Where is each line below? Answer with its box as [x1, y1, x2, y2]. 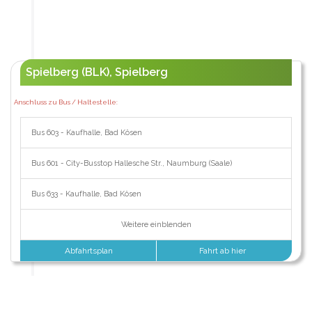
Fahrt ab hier [199, 245, 249, 256]
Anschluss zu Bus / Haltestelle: [13, 97, 118, 106]
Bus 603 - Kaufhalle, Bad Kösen [31, 127, 142, 137]
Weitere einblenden [120, 219, 192, 229]
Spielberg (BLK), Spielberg [25, 65, 168, 79]
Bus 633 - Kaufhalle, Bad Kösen [31, 189, 141, 198]
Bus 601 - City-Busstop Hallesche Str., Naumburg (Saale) [31, 158, 232, 168]
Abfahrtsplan [63, 245, 114, 256]
